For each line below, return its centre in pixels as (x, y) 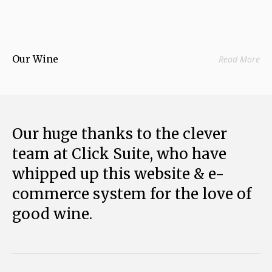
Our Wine (38, 59)
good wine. (52, 214)
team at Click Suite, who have (119, 154)
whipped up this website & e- (118, 174)
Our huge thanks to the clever (120, 134)
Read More (239, 59)
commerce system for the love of (132, 194)
